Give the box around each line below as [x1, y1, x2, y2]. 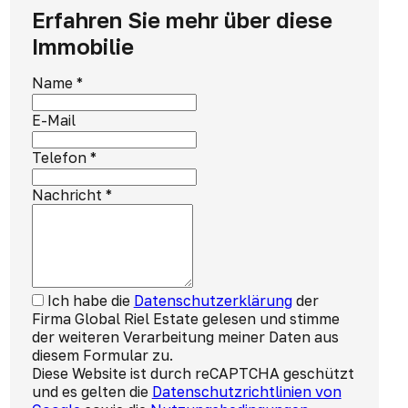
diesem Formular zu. [31, 346, 173, 364]
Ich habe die [46, 291, 134, 310]
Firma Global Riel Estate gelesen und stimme [31, 310, 340, 328]
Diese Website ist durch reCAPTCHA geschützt [31, 364, 354, 382]
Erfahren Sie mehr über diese [31, 6, 332, 33]
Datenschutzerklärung [133, 291, 292, 310]
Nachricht [31, 186, 102, 204]
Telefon [31, 148, 87, 167]
